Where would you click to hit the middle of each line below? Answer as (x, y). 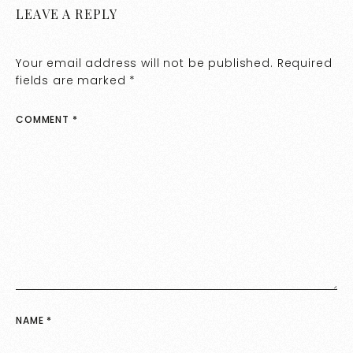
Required (305, 63)
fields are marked (73, 81)
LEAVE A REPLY (67, 14)
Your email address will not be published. (145, 63)
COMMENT (44, 120)
